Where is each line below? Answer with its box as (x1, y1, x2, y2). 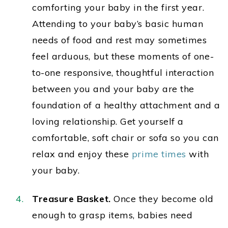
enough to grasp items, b (32, 209, 144, 221)
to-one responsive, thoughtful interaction (32, 67, 214, 79)
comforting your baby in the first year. (32, 2, 205, 14)
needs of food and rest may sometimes (32, 34, 207, 46)
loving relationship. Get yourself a (32, 116, 184, 128)
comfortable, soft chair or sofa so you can (32, 132, 219, 144)
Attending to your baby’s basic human (32, 18, 204, 30)
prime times (131, 148, 186, 160)
